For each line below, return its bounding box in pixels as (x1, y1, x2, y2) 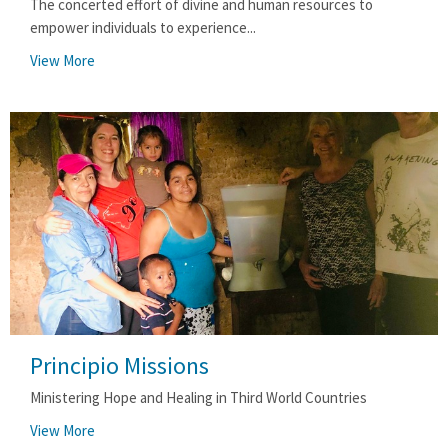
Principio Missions (30, 350, 209, 382)
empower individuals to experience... (30, 17, 256, 37)
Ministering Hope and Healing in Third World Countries (30, 388, 367, 408)
